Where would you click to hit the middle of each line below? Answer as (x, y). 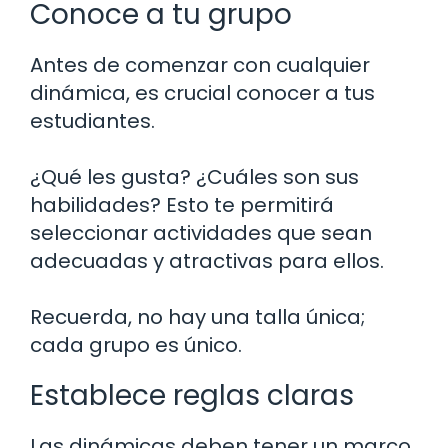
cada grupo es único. (136, 345)
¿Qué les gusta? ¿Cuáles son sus (194, 177)
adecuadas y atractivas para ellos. (207, 261)
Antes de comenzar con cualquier (200, 65)
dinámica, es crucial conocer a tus (202, 93)
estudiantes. (92, 121)
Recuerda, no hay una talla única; (197, 317)
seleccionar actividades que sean (201, 233)
